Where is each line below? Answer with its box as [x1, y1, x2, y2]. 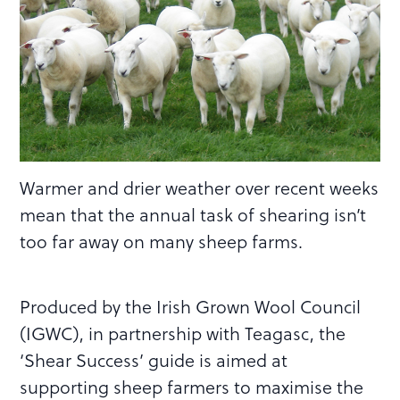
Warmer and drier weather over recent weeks [20, 175, 379, 201]
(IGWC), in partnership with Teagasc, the [20, 321, 346, 346]
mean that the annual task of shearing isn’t [20, 202, 367, 228]
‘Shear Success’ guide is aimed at [20, 347, 288, 373]
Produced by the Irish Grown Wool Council [20, 294, 362, 320]
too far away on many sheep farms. [20, 229, 304, 254]
